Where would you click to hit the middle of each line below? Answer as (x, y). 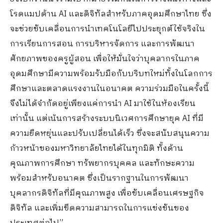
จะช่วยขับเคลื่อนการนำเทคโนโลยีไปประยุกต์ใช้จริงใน (108, 29)
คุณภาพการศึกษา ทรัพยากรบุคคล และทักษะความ (102, 163)
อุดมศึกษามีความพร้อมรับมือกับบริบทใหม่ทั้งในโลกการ (111, 74)
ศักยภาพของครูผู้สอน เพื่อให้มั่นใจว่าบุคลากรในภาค (105, 59)
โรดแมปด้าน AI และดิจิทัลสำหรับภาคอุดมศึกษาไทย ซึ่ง (111, 14)
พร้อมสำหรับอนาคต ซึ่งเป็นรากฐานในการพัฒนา (99, 178)
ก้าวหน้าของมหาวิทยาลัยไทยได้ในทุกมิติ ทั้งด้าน (97, 148)
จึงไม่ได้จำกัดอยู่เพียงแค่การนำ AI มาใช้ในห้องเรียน (103, 104)
